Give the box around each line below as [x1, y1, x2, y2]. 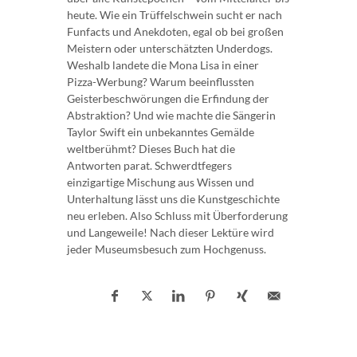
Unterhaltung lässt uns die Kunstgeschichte [67, 191, 280, 206]
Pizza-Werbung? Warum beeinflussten [67, 74, 254, 88]
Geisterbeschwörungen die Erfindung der [67, 91, 269, 105]
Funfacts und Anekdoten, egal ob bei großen [67, 24, 284, 38]
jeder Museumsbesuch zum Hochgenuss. [67, 241, 266, 256]
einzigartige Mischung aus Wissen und [67, 175, 254, 189]
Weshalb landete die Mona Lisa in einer [67, 57, 259, 72]
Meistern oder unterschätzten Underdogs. [67, 41, 273, 55]
